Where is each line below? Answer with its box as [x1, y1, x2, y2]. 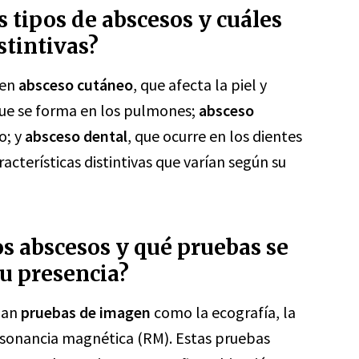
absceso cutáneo [18, 75, 133, 95]
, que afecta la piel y [133, 75, 267, 95]
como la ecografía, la [151, 302, 296, 322]
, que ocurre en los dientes [127, 126, 302, 146]
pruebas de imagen [21, 302, 151, 322]
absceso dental [25, 126, 127, 146]
